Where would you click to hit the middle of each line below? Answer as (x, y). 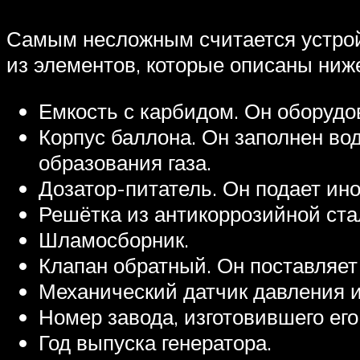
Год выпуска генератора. (155, 342)
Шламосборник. (114, 239)
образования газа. (125, 162)
